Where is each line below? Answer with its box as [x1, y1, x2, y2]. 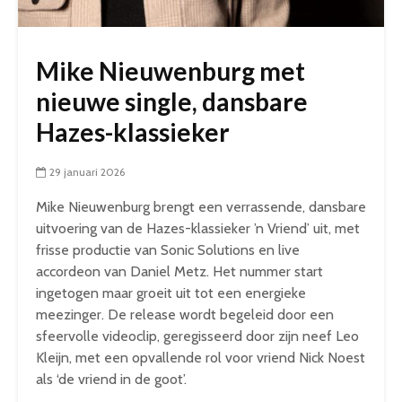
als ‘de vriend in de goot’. [36, 371, 187, 388]
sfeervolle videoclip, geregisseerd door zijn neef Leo [36, 328, 359, 345]
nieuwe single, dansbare [36, 86, 308, 117]
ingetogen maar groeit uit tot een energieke [36, 284, 306, 301]
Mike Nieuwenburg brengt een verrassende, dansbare [36, 198, 366, 215]
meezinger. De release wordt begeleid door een [36, 306, 334, 323]
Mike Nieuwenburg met [36, 56, 305, 86]
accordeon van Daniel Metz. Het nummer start [36, 263, 323, 280]
